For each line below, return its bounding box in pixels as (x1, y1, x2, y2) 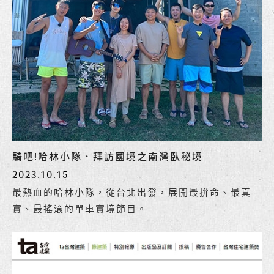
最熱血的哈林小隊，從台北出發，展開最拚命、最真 (12, 187, 251, 198)
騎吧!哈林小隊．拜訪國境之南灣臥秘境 (12, 151, 203, 162)
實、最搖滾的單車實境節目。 (12, 203, 147, 214)
